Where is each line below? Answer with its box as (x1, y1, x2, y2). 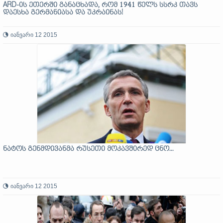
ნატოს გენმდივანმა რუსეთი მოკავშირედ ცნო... (3, 145, 174, 153)
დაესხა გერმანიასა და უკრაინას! (3, 9, 123, 16)
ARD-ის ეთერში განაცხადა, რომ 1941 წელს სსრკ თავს (3, 1, 198, 9)
